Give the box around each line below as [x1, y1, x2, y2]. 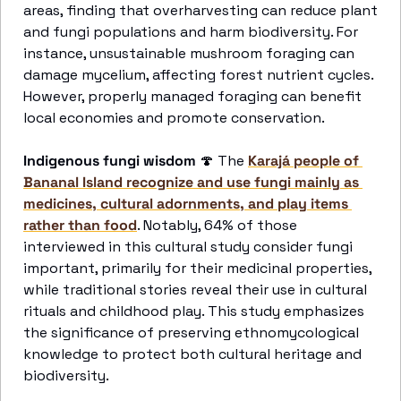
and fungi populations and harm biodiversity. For [23, 22, 358, 41]
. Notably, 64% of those [137, 216, 297, 235]
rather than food [23, 216, 137, 235]
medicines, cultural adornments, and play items [23, 194, 348, 213]
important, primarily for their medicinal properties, [23, 259, 371, 277]
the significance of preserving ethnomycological [23, 323, 359, 342]
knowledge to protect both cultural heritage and [23, 345, 362, 363]
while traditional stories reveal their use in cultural [23, 280, 367, 299]
